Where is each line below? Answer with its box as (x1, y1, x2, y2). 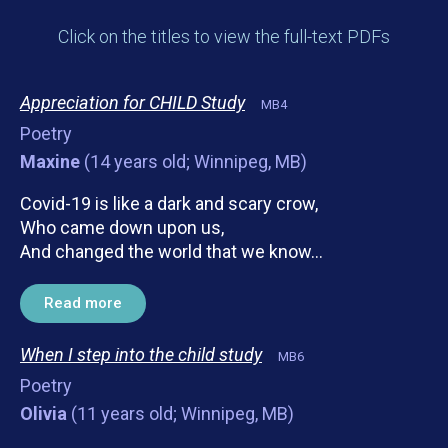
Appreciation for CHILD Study (20, 92, 245, 113)
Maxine (20, 151, 80, 172)
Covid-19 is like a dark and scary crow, (20, 193, 318, 214)
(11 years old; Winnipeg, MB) (67, 403, 294, 424)
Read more (44, 294, 122, 312)
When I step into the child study (20, 344, 262, 365)
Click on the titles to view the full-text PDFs (58, 26, 390, 47)
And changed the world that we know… (20, 241, 323, 262)
